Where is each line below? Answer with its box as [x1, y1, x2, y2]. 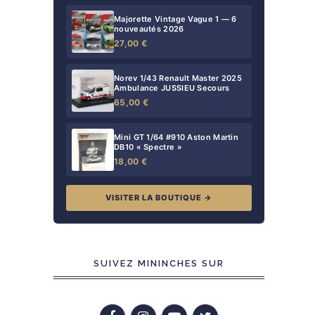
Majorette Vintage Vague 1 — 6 [114, 13, 237, 24]
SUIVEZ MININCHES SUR [94, 258, 224, 269]
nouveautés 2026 [114, 23, 184, 34]
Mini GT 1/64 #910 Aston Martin [114, 131, 238, 142]
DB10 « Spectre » [114, 141, 182, 152]
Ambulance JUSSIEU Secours [114, 82, 230, 93]
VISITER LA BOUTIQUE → [105, 193, 212, 202]
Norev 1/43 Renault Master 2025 [114, 72, 242, 83]
